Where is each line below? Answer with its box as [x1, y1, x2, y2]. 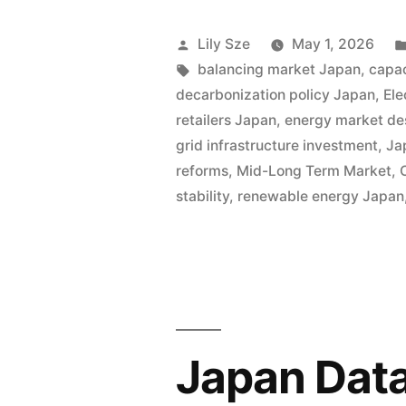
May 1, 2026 [292, 35, 375, 53]
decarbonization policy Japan [176, 86, 376, 104]
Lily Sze [198, 35, 251, 53]
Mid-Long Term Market [237, 162, 392, 180]
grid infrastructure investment [176, 137, 379, 155]
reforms [176, 162, 229, 180]
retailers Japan [176, 111, 277, 130]
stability [176, 188, 230, 206]
